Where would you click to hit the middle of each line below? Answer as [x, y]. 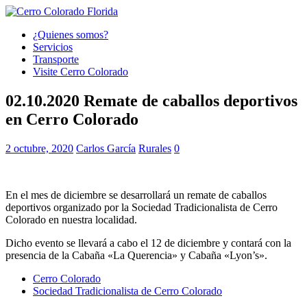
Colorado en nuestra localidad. [71, 219]
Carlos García [106, 148]
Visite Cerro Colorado [81, 72]
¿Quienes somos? [71, 35]
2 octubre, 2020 [39, 148]
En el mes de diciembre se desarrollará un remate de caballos [136, 195]
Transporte [56, 59]
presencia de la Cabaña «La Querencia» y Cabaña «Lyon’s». [136, 255]
